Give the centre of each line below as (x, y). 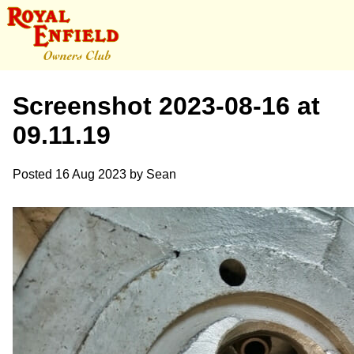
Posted (34, 174)
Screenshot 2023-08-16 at (166, 106)
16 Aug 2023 (91, 174)
